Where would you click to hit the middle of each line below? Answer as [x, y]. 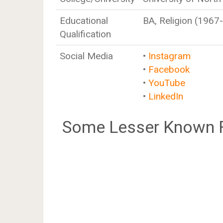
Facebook [169, 69]
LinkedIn [166, 96]
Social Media [86, 56]
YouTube [167, 83]
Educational [84, 21]
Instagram [169, 56]
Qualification [85, 34]
